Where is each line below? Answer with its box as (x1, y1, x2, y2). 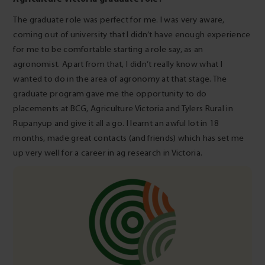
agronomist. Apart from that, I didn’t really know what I (13, 59, 223, 69)
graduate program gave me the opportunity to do (13, 88, 207, 99)
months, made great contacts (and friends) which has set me (13, 132, 244, 143)
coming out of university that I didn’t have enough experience (13, 29, 251, 40)
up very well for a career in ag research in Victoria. (13, 147, 205, 158)
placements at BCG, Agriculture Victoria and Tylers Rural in (13, 103, 233, 114)
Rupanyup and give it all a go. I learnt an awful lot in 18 (13, 118, 219, 128)
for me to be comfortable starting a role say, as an (13, 44, 203, 54)
